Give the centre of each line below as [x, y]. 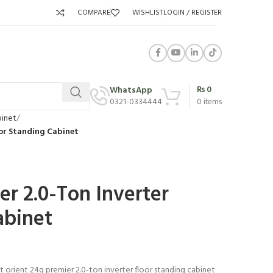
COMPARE [94, 12]
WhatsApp [131, 90]
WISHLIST [147, 12]
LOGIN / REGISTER [193, 12]
